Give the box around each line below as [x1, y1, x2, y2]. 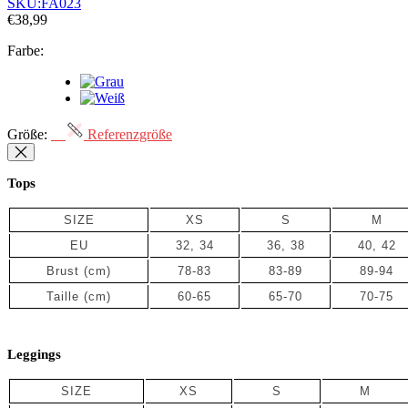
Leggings [7, 347, 61, 362]
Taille [46, 290, 79, 304]
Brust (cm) [46, 264, 111, 279]
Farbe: [7, 43, 44, 59]
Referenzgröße [84, 127, 172, 143]
